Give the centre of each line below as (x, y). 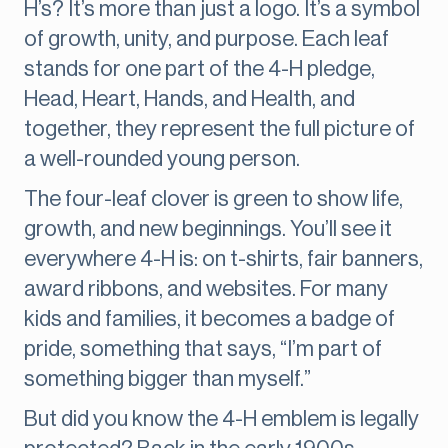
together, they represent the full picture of (219, 129)
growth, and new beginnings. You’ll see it (208, 229)
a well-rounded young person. (162, 159)
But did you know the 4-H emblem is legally (221, 419)
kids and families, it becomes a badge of (209, 319)
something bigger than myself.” (167, 379)
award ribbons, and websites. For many (206, 289)
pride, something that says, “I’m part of (203, 349)
